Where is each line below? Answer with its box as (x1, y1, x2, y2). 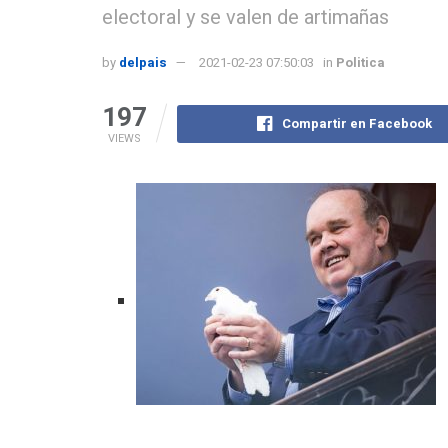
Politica (336, 53, 385, 73)
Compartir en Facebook (282, 113, 433, 133)
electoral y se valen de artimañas (102, 2, 389, 32)
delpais (119, 53, 167, 73)
